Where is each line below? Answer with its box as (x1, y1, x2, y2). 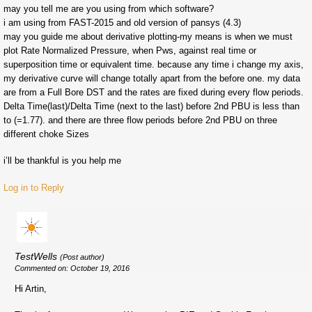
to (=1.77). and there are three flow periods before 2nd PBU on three (3, 115, 277, 126)
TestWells (15, 250, 60, 262)
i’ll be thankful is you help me (3, 155, 121, 166)
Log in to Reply (3, 182, 64, 193)
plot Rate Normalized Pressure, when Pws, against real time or (3, 45, 256, 56)
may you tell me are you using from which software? (3, 3, 214, 15)
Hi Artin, (15, 283, 47, 294)
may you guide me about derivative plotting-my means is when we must (3, 31, 292, 42)
